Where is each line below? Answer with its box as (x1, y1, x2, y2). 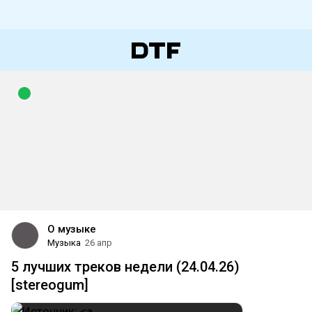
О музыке (47, 223, 96, 235)
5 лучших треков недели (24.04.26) (11, 258, 240, 275)
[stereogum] (11, 276, 88, 293)
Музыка (47, 237, 81, 248)
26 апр (85, 237, 112, 248)
